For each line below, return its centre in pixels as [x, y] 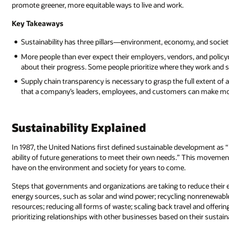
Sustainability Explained [79, 128]
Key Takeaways [38, 24]
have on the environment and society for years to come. [99, 168]
